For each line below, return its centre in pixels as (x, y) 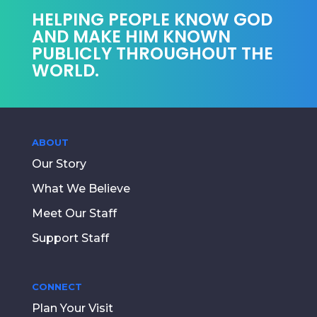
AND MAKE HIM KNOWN (131, 37)
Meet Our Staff (74, 214)
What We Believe (81, 189)
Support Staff (70, 238)
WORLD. (65, 71)
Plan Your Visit (72, 309)
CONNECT (57, 287)
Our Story (59, 164)
